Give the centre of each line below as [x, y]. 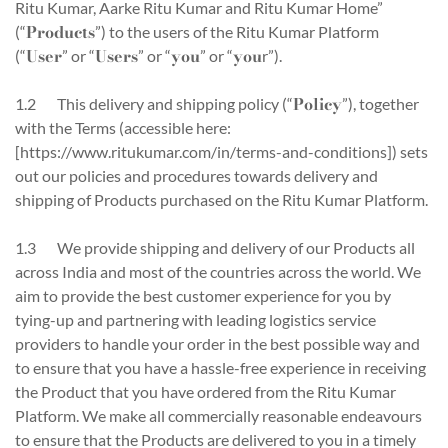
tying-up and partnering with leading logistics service [195, 319]
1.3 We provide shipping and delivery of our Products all [215, 247]
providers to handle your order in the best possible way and [217, 343]
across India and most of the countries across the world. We [218, 271]
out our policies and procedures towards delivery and [196, 175]
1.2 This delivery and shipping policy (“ [154, 103]
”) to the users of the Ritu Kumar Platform [237, 31]
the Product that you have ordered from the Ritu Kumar [205, 391]
